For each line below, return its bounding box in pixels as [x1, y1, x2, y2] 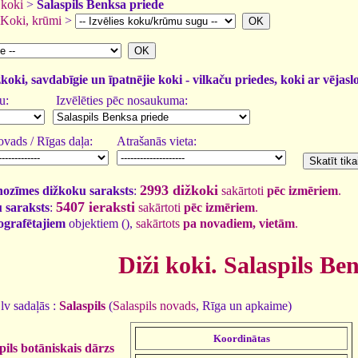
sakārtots [136, 217, 183, 230]
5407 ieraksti [56, 199, 135, 215]
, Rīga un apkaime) [196, 298, 292, 312]
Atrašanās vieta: [117, 134, 197, 148]
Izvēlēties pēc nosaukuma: [53, 93, 188, 107]
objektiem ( [66, 217, 125, 230]
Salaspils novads [113, 298, 196, 312]
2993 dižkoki [140, 182, 218, 198]
